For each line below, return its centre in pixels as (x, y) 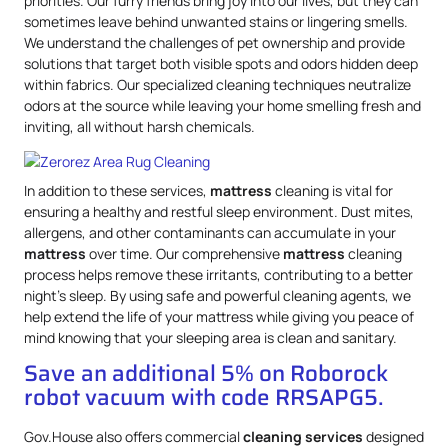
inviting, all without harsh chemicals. (139, 126)
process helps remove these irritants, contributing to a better (218, 274)
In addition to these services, (117, 190)
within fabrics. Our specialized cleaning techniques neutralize (217, 84)
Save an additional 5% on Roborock (206, 374)
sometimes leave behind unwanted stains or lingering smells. (216, 21)
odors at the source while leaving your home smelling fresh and (222, 105)
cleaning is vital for (332, 190)
